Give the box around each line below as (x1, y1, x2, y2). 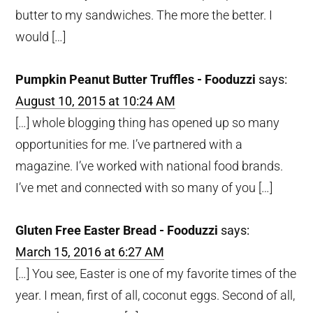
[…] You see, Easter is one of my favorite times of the (15, 265, 297, 281)
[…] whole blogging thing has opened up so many (15, 115, 280, 130)
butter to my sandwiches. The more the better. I (15, 7, 273, 22)
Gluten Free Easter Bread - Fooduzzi (15, 222, 219, 238)
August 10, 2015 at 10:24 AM (15, 93, 176, 108)
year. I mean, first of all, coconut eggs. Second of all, (15, 287, 296, 303)
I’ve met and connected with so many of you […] (15, 180, 273, 195)
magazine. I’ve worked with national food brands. (15, 158, 284, 173)
